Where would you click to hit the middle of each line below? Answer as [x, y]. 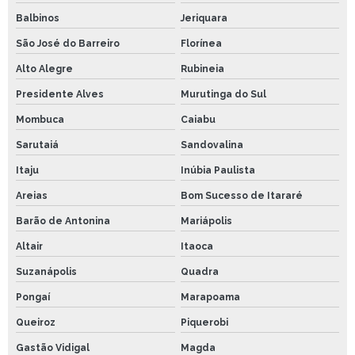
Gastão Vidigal [53, 347]
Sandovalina [212, 145]
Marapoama [210, 297]
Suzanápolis [46, 271]
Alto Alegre [44, 69]
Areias [32, 195]
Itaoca [197, 246]
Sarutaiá [37, 145]
